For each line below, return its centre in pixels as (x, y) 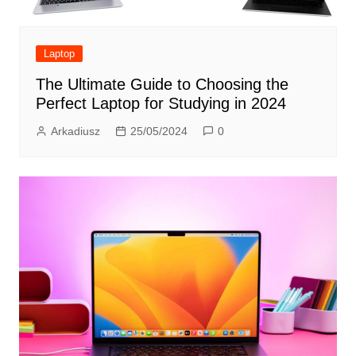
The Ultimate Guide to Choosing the (162, 85)
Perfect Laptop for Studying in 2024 (161, 104)
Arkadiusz (75, 132)
